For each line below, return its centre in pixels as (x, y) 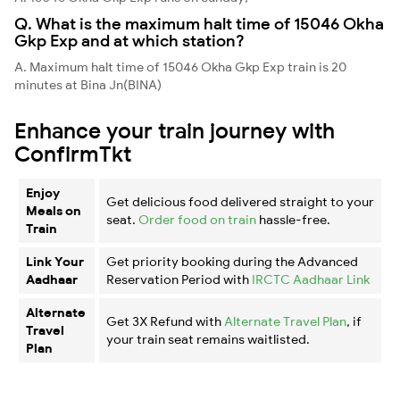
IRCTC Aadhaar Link (311, 279)
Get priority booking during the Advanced (232, 261)
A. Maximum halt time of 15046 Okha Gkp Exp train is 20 (180, 67)
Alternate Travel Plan (285, 321)
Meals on (54, 210)
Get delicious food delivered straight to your (240, 201)
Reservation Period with (179, 279)
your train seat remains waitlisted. (208, 339)
